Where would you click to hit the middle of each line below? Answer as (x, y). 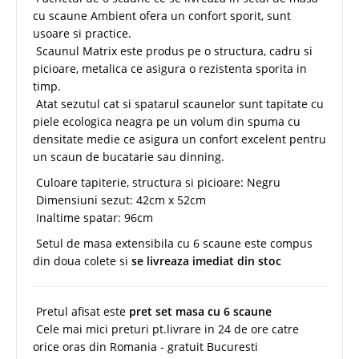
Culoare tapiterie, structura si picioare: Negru (157, 182)
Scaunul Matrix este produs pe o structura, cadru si (173, 50)
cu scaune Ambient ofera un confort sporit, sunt (162, 15)
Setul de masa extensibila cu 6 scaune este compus (173, 243)
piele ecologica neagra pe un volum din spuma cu (167, 121)
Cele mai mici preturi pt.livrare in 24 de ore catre (166, 329)
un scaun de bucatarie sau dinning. (129, 156)
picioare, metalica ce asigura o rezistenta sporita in (170, 68)
